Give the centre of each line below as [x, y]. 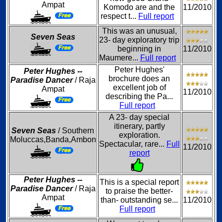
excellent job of [139, 87]
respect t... [119, 16]
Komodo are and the [139, 7]
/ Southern [75, 131]
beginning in [139, 49]
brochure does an [139, 79]
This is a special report [139, 182]
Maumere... [119, 58]
